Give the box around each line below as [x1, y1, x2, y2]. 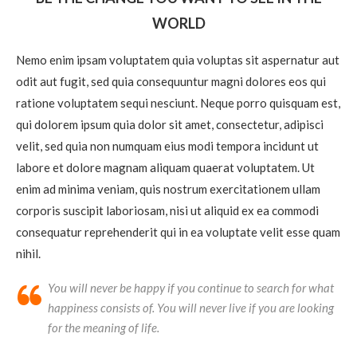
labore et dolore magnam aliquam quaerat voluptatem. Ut [16, 160, 315, 175]
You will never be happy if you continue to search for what [48, 280, 334, 296]
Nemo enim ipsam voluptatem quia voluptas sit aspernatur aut [16, 53, 339, 68]
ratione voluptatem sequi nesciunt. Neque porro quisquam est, [16, 96, 340, 111]
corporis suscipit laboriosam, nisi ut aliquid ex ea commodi [16, 203, 319, 218]
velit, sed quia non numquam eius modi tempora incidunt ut [16, 139, 319, 154]
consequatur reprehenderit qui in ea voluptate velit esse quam [16, 225, 340, 240]
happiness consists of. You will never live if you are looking [48, 300, 334, 316]
